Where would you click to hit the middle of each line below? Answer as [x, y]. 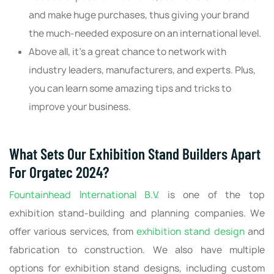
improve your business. [81, 107]
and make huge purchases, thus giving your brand [139, 15]
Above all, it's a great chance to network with [128, 52]
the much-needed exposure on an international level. [146, 34]
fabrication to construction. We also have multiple [137, 250]
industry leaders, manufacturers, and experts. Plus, [142, 70]
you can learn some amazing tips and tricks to [130, 89]
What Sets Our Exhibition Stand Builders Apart [135, 154]
